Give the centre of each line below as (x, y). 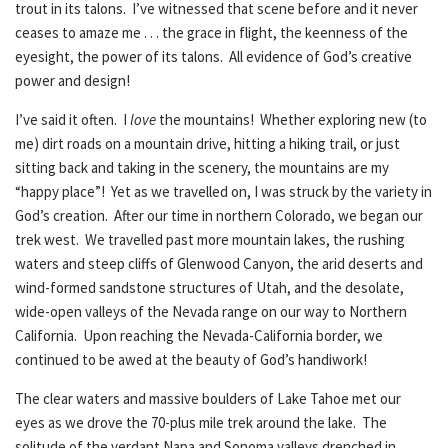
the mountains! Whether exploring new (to (291, 119)
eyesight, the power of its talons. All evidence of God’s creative (213, 56)
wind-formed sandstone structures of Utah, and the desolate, (209, 287)
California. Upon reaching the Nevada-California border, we (199, 335)
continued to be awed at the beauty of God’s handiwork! (191, 359)
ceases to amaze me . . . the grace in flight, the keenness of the (211, 32)
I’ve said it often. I (72, 119)
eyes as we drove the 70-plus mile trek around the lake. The (201, 422)
